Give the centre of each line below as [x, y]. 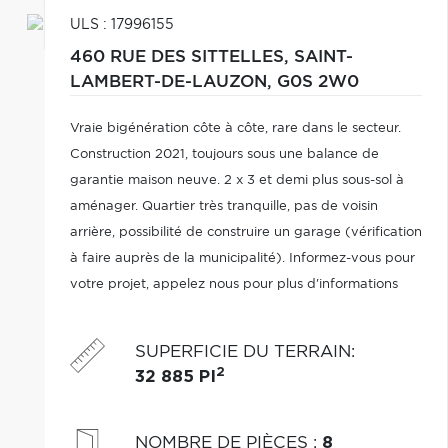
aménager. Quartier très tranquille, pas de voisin [223, 206]
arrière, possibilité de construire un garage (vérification [245, 232]
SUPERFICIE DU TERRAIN [242, 351]
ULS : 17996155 [121, 25]
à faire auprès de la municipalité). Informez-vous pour [242, 258]
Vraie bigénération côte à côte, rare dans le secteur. [235, 128]
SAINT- [323, 57]
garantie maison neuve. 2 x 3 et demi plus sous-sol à [236, 180]
